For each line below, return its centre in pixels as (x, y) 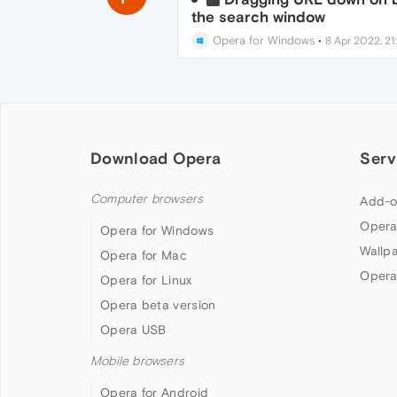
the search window (258, 17)
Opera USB (133, 330)
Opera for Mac (144, 255)
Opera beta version (158, 305)
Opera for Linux (146, 280)
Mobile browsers (137, 361)
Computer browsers (147, 199)
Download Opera (156, 158)
